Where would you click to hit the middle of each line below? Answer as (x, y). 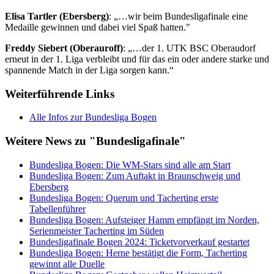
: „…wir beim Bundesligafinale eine (178, 16)
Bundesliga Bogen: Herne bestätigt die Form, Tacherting (138, 253)
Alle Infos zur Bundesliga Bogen (93, 117)
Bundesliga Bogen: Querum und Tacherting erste (124, 198)
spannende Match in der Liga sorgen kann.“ (89, 70)
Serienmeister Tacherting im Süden (97, 231)
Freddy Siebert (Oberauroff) (64, 48)
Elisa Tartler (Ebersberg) (57, 16)
